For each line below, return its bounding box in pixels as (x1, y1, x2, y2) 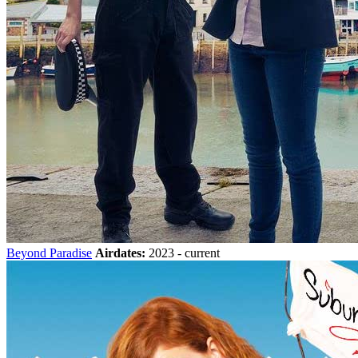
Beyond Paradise (6, 246, 92, 261)
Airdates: (95, 246, 145, 261)
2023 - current (145, 246, 220, 261)
